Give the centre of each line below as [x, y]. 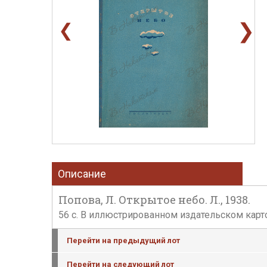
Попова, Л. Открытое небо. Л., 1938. [154, 200]
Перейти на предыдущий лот [123, 240]
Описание [82, 174]
